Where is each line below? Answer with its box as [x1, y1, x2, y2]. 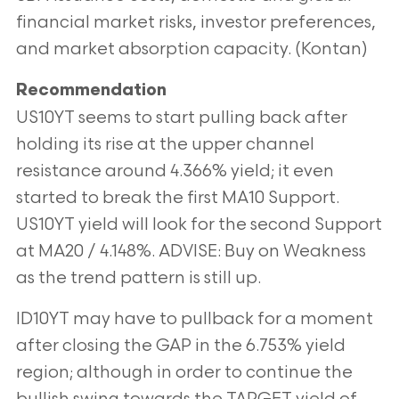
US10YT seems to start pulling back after [15, 108, 347, 128]
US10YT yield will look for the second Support [15, 215, 382, 235]
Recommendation [15, 83, 167, 100]
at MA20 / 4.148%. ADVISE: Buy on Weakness [15, 241, 366, 262]
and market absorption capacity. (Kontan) [15, 39, 368, 60]
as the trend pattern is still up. [15, 268, 261, 289]
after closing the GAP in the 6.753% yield [15, 336, 346, 356]
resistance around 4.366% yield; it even [15, 161, 334, 182]
